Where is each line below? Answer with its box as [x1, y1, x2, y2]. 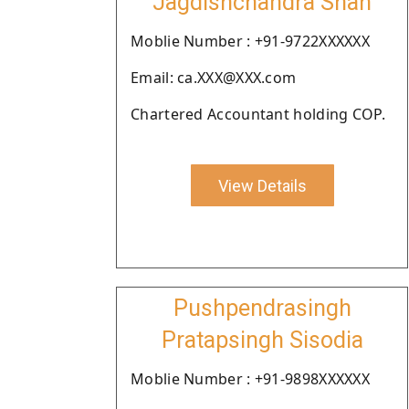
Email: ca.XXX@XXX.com [131, 68, 297, 88]
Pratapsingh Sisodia [161, 327, 363, 353]
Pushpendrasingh [173, 295, 351, 321]
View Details [217, 175, 307, 195]
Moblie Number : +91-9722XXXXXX [131, 31, 370, 51]
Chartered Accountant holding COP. [131, 104, 385, 124]
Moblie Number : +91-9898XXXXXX [131, 369, 370, 389]
